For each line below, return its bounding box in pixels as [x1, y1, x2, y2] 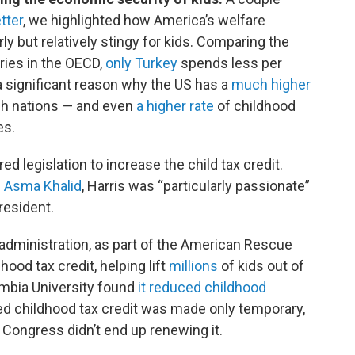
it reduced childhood [138, 279, 266, 296]
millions [169, 258, 218, 274]
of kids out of [218, 258, 304, 274]
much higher [231, 76, 311, 93]
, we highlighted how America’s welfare [23, 12, 265, 29]
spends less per [177, 55, 282, 71]
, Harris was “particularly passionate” [82, 177, 310, 194]
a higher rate [136, 97, 214, 114]
